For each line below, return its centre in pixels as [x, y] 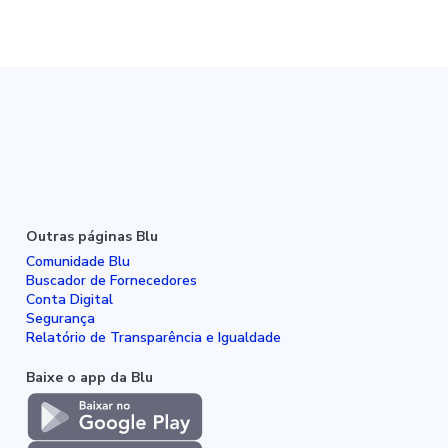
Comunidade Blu [78, 261]
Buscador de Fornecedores [111, 280]
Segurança [60, 318]
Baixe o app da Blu [89, 377]
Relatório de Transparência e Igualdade [153, 337]
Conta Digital [69, 299]
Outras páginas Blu [92, 236]
